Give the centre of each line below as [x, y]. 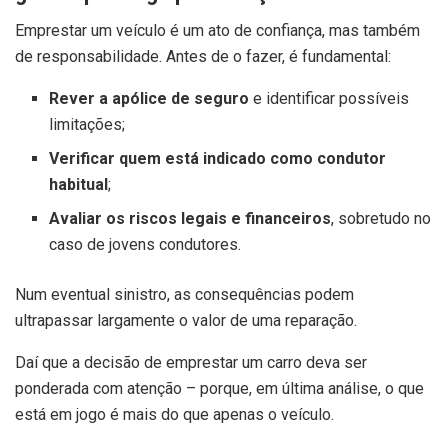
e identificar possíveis [329, 99]
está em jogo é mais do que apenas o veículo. [174, 415]
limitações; [87, 125]
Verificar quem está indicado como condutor [218, 159]
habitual [79, 185]
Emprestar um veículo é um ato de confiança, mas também [217, 31]
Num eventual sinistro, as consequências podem [184, 295]
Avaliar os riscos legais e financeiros [190, 219]
